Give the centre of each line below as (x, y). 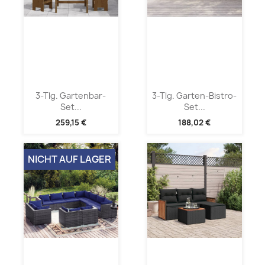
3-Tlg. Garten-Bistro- (194, 96)
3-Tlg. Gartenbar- (71, 96)
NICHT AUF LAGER (69, 159)
